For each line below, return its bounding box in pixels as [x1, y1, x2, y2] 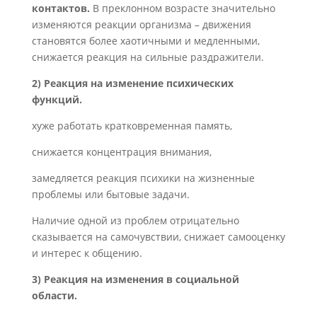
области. [31, 289, 77, 302]
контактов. [31, 1, 93, 15]
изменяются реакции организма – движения [31, 18, 251, 31]
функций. [31, 93, 82, 106]
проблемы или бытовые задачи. [31, 188, 190, 201]
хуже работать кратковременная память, [31, 119, 232, 132]
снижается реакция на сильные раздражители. [31, 50, 264, 64]
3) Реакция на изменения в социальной [31, 272, 239, 286]
